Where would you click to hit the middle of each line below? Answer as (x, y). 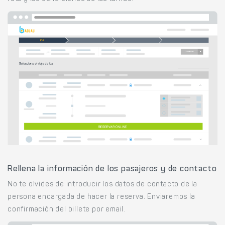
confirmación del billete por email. (67, 210)
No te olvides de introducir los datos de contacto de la (102, 185)
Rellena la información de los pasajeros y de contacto (112, 170)
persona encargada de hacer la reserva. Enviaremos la (101, 198)
